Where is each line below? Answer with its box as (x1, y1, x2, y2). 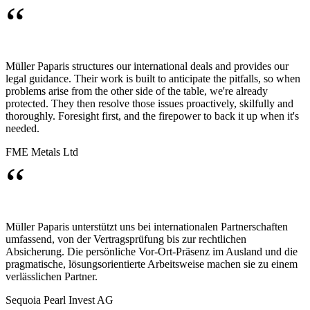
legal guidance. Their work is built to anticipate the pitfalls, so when (6, 73, 300, 85)
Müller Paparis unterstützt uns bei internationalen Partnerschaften (6, 221, 288, 233)
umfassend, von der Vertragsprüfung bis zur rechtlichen (6, 233, 246, 246)
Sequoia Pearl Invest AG (6, 294, 113, 307)
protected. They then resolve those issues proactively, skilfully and (6, 98, 293, 110)
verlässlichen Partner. (6, 271, 98, 283)
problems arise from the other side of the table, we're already (6, 85, 268, 98)
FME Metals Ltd (6, 146, 78, 158)
